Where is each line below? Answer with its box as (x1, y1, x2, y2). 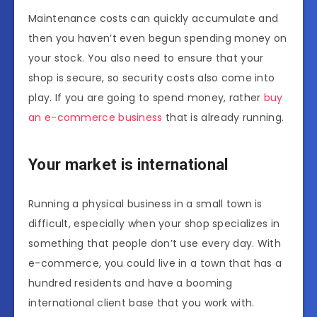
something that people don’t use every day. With (28, 236, 282, 250)
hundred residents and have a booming (28, 275, 232, 290)
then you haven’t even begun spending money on (28, 30, 287, 45)
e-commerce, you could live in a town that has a (28, 255, 282, 270)
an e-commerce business (28, 110, 163, 125)
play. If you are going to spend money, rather (28, 90, 264, 105)
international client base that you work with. (28, 295, 258, 310)
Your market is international (28, 156, 229, 174)
